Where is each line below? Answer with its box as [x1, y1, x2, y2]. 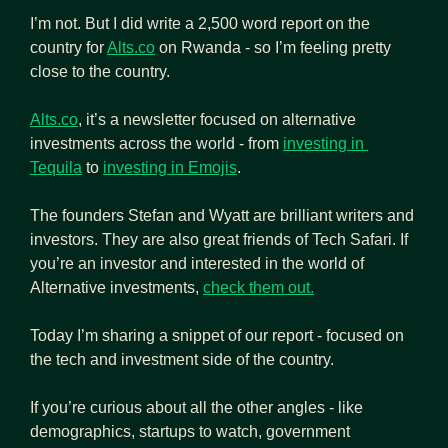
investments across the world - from [30, 134, 283, 152]
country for [30, 38, 107, 56]
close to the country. [30, 62, 170, 80]
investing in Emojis [103, 158, 237, 176]
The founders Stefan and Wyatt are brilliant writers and [30, 206, 414, 224]
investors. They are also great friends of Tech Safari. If [30, 230, 408, 248]
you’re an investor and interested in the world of [30, 254, 364, 272]
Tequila [30, 158, 82, 176]
